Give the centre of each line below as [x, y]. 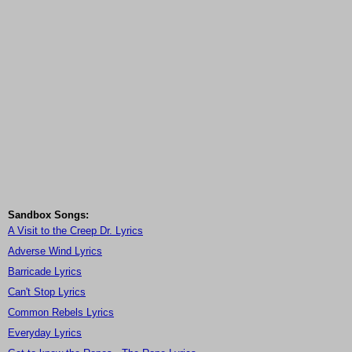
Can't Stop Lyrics [47, 292]
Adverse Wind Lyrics [55, 251]
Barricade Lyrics [45, 272]
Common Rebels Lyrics [61, 313]
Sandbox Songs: [48, 215]
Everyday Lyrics [45, 333]
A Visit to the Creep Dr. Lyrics [75, 231]
